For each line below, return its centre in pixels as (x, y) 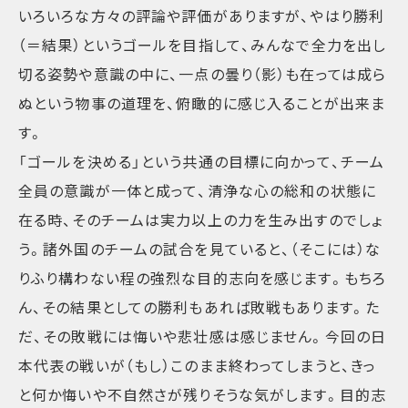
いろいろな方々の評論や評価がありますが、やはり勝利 (201, 16)
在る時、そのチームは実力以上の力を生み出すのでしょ (200, 220)
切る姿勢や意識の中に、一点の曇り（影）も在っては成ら (203, 74)
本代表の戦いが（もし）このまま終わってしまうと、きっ (198, 366)
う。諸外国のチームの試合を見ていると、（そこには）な (200, 249)
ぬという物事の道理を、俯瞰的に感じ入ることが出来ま (202, 103)
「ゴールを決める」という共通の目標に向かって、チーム (202, 162)
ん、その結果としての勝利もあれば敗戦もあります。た (199, 307)
